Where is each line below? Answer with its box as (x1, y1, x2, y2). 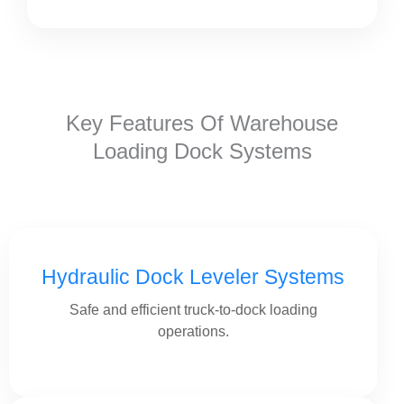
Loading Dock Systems (92, 139, 312, 163)
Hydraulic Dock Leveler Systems (41, 265, 344, 289)
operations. (157, 324, 229, 339)
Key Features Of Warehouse (66, 111, 338, 135)
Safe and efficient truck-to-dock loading (69, 302, 317, 317)
